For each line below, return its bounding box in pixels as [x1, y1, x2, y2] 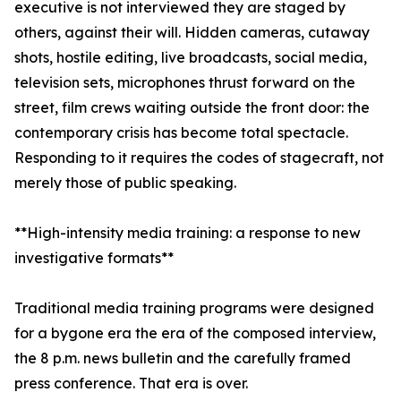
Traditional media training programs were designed [14, 299, 374, 318]
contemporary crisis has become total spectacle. [14, 124, 348, 142]
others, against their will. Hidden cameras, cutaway [14, 23, 370, 42]
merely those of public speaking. [14, 174, 236, 192]
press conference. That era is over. [14, 374, 248, 393]
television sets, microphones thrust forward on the [14, 73, 355, 92]
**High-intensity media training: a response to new [14, 224, 361, 243]
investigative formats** [14, 249, 174, 268]
